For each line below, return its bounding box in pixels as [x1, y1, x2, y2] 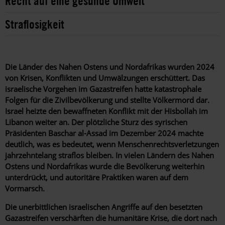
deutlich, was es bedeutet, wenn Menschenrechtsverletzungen [5, 139, 219, 149]
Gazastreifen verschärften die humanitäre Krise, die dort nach [5, 212, 217, 223]
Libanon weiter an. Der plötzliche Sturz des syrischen [5, 117, 187, 127]
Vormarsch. [5, 183, 47, 193]
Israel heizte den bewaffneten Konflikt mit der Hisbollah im [5, 105, 208, 116]
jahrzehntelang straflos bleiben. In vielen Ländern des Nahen [5, 150, 214, 160]
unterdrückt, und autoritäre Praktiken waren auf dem [5, 172, 188, 182]
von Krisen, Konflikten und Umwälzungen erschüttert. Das [5, 72, 205, 83]
